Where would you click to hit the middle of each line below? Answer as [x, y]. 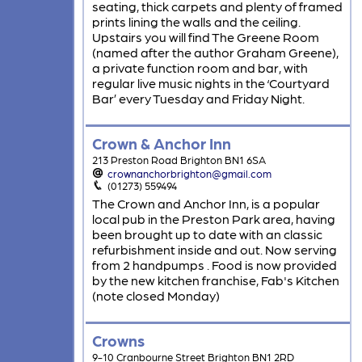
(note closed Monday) [156, 296]
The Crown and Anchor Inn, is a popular [206, 204]
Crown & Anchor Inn [161, 143]
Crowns [118, 340]
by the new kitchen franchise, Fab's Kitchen [215, 280]
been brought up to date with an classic [207, 234]
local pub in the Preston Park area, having [213, 219]
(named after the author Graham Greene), [215, 53]
